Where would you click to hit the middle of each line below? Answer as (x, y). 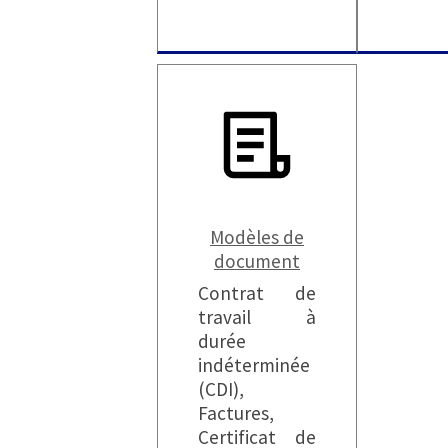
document (257, 260)
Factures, (236, 412)
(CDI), (221, 388)
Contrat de (257, 292)
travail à (257, 316)
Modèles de (257, 236)
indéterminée (254, 364)
